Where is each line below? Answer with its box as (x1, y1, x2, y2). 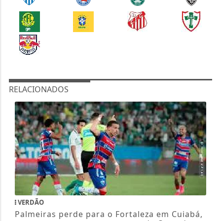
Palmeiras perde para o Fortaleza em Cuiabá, (14, 209, 203, 220)
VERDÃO (16, 198, 44, 207)
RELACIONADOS (8, 84, 69, 95)
